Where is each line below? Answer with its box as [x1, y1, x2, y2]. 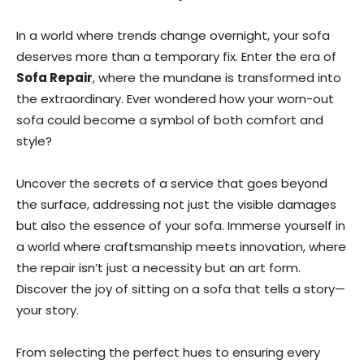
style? [16, 132, 52, 149]
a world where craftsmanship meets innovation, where [16, 238, 346, 255]
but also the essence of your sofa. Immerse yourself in [16, 217, 345, 234]
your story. [16, 301, 79, 318]
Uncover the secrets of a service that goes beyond [16, 175, 327, 192]
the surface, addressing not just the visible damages [16, 196, 336, 213]
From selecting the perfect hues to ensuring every [16, 344, 320, 361]
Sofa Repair [16, 69, 93, 86]
